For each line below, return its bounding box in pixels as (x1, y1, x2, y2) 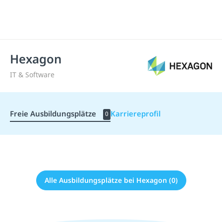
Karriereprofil (111, 109, 161, 118)
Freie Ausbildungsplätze (10, 109, 98, 118)
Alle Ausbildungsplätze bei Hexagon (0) (44, 175, 178, 185)
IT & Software (10, 70, 55, 79)
